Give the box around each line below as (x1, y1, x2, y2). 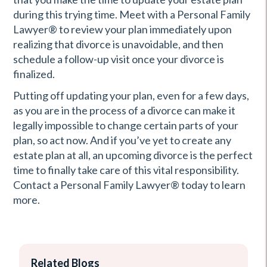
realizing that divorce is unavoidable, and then (13, 38, 223, 51)
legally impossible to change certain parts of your (13, 119, 238, 132)
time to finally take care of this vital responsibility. (13, 163, 239, 176)
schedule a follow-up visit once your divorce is (13, 52, 224, 66)
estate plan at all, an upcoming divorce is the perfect (13, 148, 253, 162)
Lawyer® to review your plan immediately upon (13, 23, 232, 36)
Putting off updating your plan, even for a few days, (13, 89, 249, 102)
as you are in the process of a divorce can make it (13, 104, 235, 117)
